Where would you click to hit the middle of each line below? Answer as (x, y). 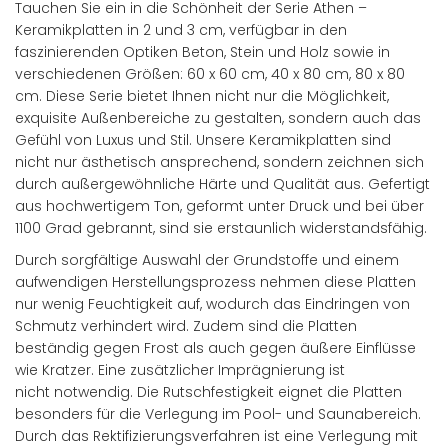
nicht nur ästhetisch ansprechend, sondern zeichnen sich (219, 161)
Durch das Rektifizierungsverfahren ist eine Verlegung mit (216, 435)
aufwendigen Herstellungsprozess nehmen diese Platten (215, 281)
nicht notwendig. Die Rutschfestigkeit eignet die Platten (208, 391)
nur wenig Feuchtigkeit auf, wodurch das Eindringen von (212, 303)
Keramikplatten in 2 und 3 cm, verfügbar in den (181, 29)
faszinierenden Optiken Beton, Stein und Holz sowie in (202, 51)
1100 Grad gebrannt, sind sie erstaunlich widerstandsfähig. (221, 227)
